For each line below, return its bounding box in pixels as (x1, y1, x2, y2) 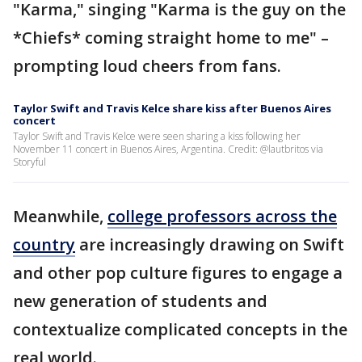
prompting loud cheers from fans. (13, 55, 285, 78)
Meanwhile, (13, 205, 107, 228)
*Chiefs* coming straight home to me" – (13, 27, 329, 49)
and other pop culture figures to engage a (13, 262, 343, 284)
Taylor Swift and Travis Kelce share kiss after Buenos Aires (13, 101, 331, 116)
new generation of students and (13, 290, 267, 313)
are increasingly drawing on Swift (75, 234, 344, 256)
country (13, 234, 75, 256)
